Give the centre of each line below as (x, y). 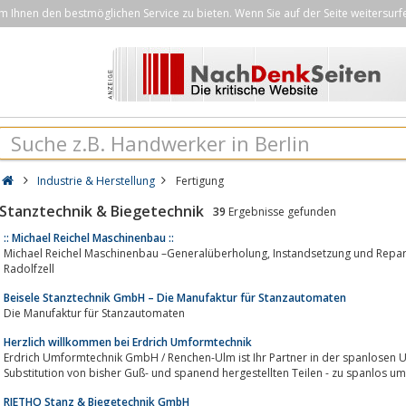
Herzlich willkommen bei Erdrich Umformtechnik (128, 342)
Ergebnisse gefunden (281, 212)
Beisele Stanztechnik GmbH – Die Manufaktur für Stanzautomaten (175, 297)
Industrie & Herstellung (97, 181)
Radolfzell (29, 268)
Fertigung (199, 181)
